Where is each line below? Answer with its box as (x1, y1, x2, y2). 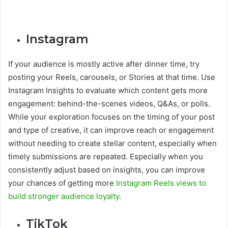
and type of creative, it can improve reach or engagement (8, 125, 214, 135)
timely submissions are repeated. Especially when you (8, 151, 203, 161)
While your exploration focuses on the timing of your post (8, 111, 215, 122)
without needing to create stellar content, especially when (8, 138, 217, 148)
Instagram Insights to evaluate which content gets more (8, 85, 208, 95)
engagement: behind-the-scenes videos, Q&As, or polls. (8, 98, 210, 108)
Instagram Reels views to (116, 178, 206, 188)
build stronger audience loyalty (8, 191, 119, 201)
